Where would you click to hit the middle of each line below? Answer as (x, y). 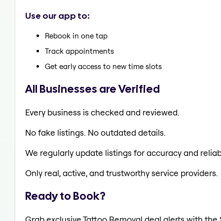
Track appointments (79, 51)
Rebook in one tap (76, 36)
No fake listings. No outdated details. (95, 132)
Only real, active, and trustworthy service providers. (122, 173)
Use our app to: (57, 15)
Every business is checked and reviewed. (102, 112)
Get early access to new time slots (103, 67)
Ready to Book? (65, 196)
